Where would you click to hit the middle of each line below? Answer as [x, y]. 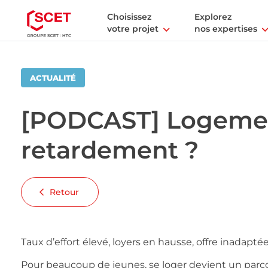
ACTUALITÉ [53, 78]
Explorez [213, 17]
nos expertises [226, 29]
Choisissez [129, 17]
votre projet [133, 29]
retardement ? [110, 150]
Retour [64, 192]
